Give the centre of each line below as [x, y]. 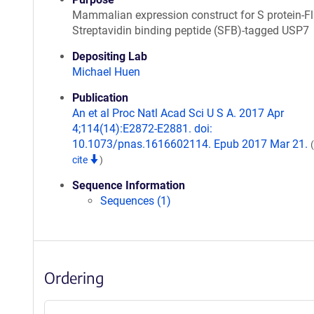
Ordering [74, 278]
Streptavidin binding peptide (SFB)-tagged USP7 [191, 30]
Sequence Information [129, 185]
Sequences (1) [136, 201]
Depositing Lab [110, 56]
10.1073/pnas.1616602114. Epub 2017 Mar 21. [191, 144]
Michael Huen [106, 72]
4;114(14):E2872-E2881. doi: [142, 129]
